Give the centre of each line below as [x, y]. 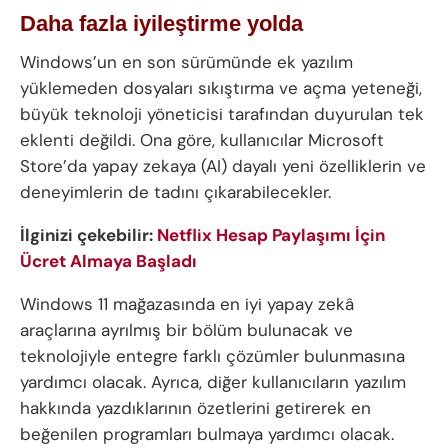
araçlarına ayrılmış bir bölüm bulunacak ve [186, 330]
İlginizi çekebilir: [88, 235]
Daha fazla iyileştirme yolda [161, 23]
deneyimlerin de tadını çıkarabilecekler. [175, 192]
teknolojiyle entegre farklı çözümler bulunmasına [212, 356]
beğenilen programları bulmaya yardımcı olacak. [207, 434]
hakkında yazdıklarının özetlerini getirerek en [195, 408]
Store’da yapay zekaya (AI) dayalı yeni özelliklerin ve [223, 166]
